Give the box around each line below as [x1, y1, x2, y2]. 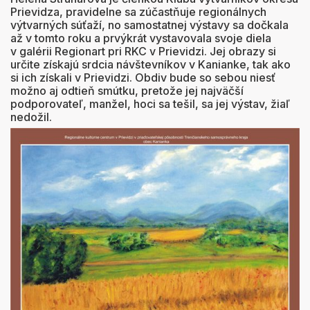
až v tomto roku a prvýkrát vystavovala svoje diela [10, 31, 271, 45]
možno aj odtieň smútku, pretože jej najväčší [10, 84, 244, 98]
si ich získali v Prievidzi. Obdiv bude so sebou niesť [10, 71, 275, 84]
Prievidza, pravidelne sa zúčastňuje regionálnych [10, 5, 266, 19]
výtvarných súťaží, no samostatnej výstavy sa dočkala [10, 18, 289, 32]
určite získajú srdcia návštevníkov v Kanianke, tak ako [10, 57, 291, 71]
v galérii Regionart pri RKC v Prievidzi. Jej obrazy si [10, 44, 276, 58]
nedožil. [10, 110, 52, 124]
